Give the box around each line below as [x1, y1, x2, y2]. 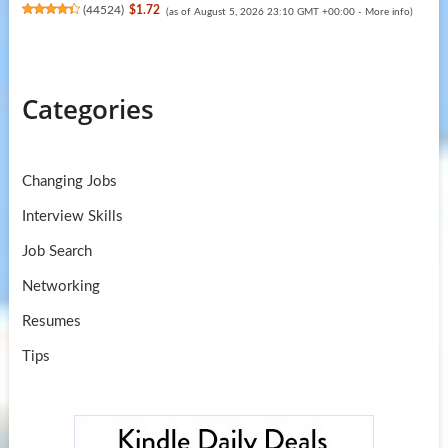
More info [364, 6, 410, 17]
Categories [21, 90, 154, 127]
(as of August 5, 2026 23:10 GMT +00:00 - [165, 6, 365, 17]
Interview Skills [21, 208, 123, 224]
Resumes [21, 313, 81, 329]
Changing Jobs [21, 173, 117, 189]
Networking [21, 278, 100, 294]
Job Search [21, 243, 92, 259]
